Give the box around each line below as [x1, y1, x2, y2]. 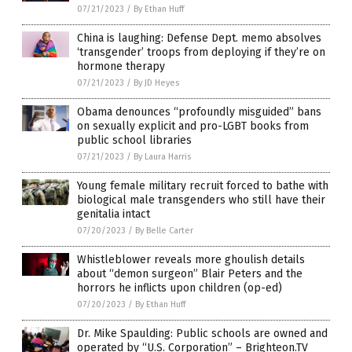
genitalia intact [77, 207, 150, 221]
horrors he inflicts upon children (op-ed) [77, 280, 282, 295]
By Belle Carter [135, 225, 193, 236]
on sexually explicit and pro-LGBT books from [77, 119, 309, 133]
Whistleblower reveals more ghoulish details [77, 252, 305, 266]
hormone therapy [77, 59, 165, 73]
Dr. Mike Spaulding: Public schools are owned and [77, 326, 328, 340]
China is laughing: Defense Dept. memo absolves [77, 31, 321, 45]
